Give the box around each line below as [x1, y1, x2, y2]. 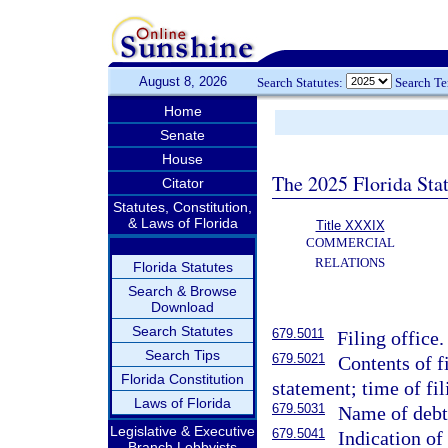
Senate [160, 127, 205, 143]
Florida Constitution [121, 371, 244, 387]
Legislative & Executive [110, 423, 255, 439]
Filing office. [337, 327, 445, 349]
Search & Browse [128, 283, 237, 299]
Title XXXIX [315, 218, 385, 233]
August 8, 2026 [138, 74, 227, 89]
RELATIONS [315, 255, 385, 270]
